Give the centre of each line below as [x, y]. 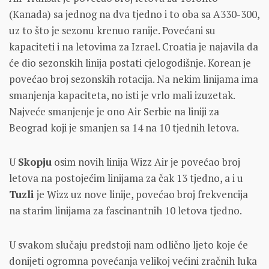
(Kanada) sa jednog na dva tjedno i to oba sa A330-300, [134, 14]
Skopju [35, 162]
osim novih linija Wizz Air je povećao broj [146, 162]
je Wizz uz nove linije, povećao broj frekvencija [141, 194]
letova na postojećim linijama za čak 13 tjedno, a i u [126, 178]
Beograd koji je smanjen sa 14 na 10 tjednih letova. [124, 127]
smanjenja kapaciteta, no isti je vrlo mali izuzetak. [122, 95]
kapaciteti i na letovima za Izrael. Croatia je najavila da [134, 46]
